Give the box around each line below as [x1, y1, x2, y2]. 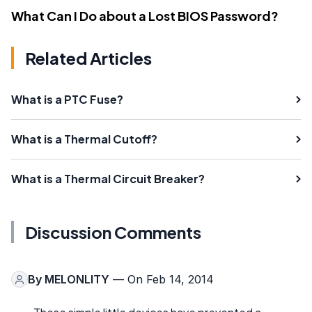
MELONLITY [45, 272, 109, 287]
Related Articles [25, 47, 152, 69]
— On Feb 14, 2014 [109, 272, 214, 287]
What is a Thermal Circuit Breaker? [11, 171, 205, 187]
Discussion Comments [25, 221, 201, 243]
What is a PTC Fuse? [11, 92, 123, 107]
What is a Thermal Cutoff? [11, 132, 157, 147]
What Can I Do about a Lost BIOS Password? [11, 8, 279, 24]
